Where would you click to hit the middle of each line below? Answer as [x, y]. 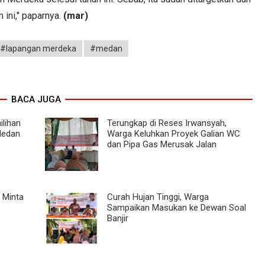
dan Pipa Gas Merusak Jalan [161, 144]
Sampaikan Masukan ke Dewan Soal [176, 207]
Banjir [117, 218]
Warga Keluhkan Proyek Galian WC [173, 133]
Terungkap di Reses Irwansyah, [167, 123]
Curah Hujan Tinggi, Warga [158, 197]
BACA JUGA [36, 99]
